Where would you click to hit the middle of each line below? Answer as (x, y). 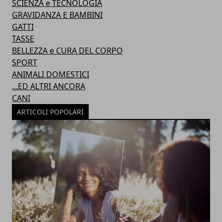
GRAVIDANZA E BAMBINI (57, 15)
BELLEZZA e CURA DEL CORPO (67, 51)
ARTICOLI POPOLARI (50, 112)
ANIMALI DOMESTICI (51, 74)
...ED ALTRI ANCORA (49, 86)
